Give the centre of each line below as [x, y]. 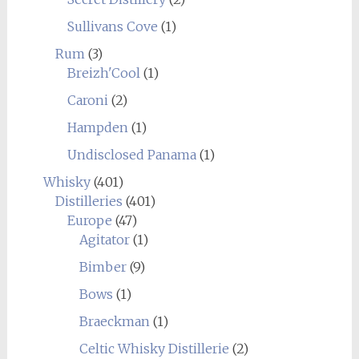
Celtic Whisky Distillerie [154, 348]
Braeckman [114, 321]
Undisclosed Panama [131, 154]
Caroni [87, 100]
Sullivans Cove [112, 26]
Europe [89, 220]
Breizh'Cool [103, 73]
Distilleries [89, 201]
